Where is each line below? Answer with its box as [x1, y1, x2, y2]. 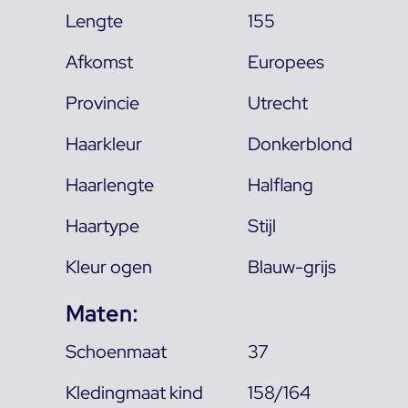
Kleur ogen [66, 254, 152, 279]
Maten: [66, 299, 138, 328]
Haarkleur [66, 131, 142, 156]
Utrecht [248, 90, 309, 115]
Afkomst [66, 49, 133, 74]
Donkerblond [248, 131, 353, 156]
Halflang [248, 172, 314, 197]
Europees [248, 49, 325, 74]
